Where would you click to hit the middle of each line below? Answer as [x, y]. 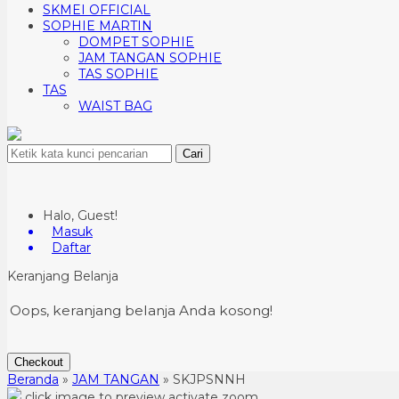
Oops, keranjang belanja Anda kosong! [141, 311]
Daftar [71, 248]
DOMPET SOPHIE [136, 42]
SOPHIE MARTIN [98, 26]
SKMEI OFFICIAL [97, 10]
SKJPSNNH [209, 379]
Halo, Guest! [80, 216]
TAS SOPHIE [118, 74]
